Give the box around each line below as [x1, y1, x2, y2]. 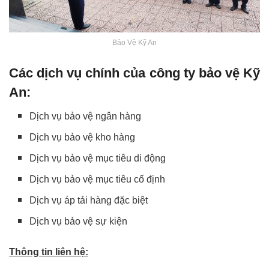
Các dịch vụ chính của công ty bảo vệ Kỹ [9, 65, 260, 81]
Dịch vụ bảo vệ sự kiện [29, 216, 128, 226]
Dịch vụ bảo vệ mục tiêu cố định [29, 174, 166, 184]
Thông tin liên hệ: [9, 246, 88, 257]
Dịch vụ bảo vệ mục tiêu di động [29, 153, 166, 163]
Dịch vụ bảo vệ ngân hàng [29, 110, 142, 121]
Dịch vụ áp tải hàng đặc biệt [29, 195, 148, 205]
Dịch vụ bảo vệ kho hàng [29, 131, 136, 142]
